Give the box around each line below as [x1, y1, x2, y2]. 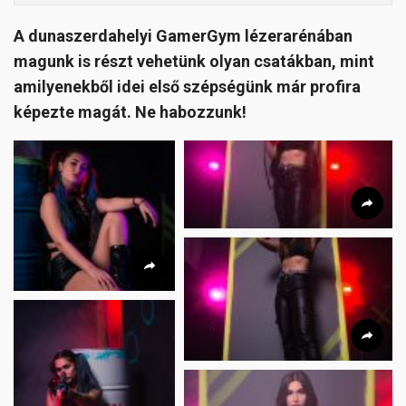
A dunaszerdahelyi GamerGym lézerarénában [14, 25, 353, 45]
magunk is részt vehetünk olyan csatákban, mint [14, 51, 374, 71]
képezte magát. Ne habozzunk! [14, 101, 250, 121]
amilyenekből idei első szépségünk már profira [14, 76, 361, 96]
